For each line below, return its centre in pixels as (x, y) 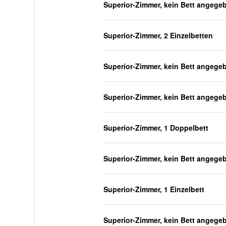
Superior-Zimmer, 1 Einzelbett (154, 189)
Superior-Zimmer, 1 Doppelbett (156, 128)
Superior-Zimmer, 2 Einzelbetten (158, 35)
